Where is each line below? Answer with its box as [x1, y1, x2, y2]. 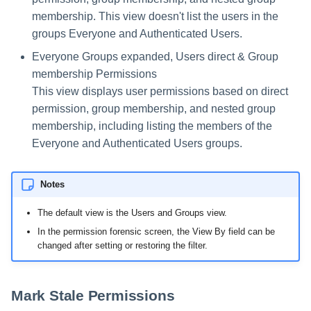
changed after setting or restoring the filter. [37, 239, 208, 251]
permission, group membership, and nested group [32, 102, 276, 115]
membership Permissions [32, 67, 157, 80]
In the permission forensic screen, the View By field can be [37, 226, 275, 237]
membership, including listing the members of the [32, 119, 272, 132]
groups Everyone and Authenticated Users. [32, 27, 242, 40]
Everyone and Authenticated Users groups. [32, 137, 242, 149]
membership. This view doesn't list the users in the [32, 10, 278, 22]
